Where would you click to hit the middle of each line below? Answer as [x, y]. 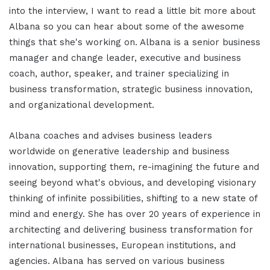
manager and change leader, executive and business [125, 58]
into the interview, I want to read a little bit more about [132, 11]
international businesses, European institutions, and [122, 246]
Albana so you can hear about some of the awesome [127, 27]
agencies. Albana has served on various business [117, 261]
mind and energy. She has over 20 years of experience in [135, 214]
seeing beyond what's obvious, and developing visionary [133, 183]
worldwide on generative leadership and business [119, 152]
